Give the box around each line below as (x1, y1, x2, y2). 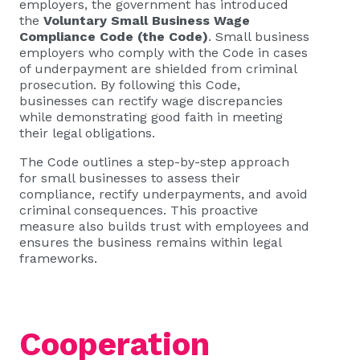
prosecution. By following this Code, (19, 77, 240, 92)
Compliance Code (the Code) (19, 29, 208, 44)
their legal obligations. (19, 125, 155, 141)
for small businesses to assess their (19, 170, 240, 186)
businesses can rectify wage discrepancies (19, 93, 283, 108)
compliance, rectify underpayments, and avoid (19, 186, 308, 202)
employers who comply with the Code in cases (19, 45, 308, 60)
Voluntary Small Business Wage (43, 13, 250, 28)
